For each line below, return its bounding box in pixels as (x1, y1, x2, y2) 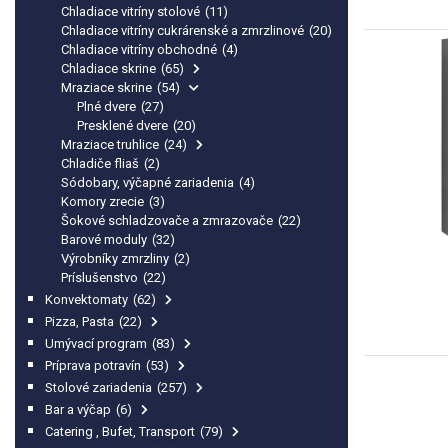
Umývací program (45, 336, 150, 351)
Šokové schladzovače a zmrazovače (61, 213, 276, 228)
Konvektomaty (45, 292, 131, 307)
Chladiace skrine (61, 61, 159, 76)
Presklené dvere (77, 118, 171, 133)
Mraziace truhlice (61, 137, 162, 152)
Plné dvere (77, 99, 139, 114)
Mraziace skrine (61, 80, 155, 95)
